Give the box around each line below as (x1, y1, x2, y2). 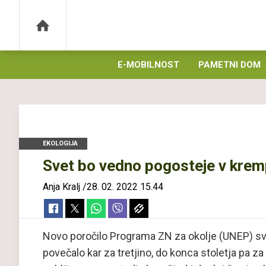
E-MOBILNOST (118, 59, 179, 70)
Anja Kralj (43, 181, 80, 192)
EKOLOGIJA (43, 140, 78, 147)
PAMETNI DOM (198, 59, 261, 70)
